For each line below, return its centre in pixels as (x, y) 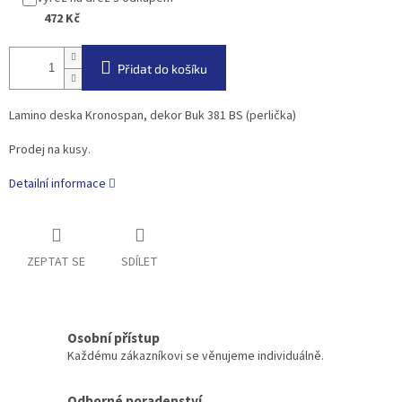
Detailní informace (57, 184)
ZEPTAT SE (56, 262)
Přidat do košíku (162, 69)
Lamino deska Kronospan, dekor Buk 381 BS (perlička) (153, 116)
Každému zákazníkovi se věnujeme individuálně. (196, 356)
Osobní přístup (114, 338)
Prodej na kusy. (50, 150)
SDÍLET (140, 262)
